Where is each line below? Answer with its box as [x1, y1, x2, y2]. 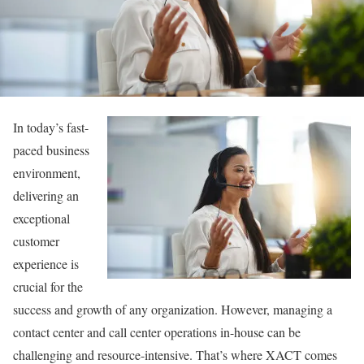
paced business [13, 141, 89, 158]
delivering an [13, 186, 79, 204]
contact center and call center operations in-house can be [13, 323, 301, 340]
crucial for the [13, 277, 83, 295]
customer [13, 232, 59, 249]
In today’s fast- [13, 118, 89, 136]
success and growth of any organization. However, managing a [13, 300, 332, 318]
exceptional [13, 209, 70, 227]
